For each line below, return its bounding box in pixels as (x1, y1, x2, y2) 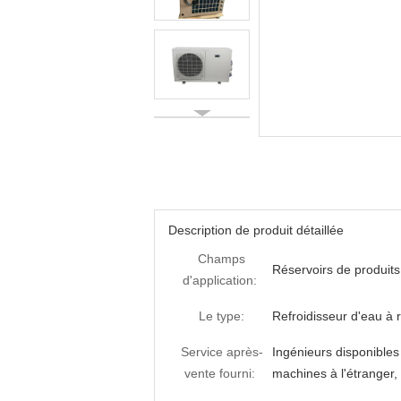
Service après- (180, 345, 263, 359)
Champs (198, 252, 245, 266)
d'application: (182, 273, 257, 287)
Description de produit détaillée (168, 223, 344, 237)
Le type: (199, 309, 244, 323)
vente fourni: (183, 366, 255, 380)
